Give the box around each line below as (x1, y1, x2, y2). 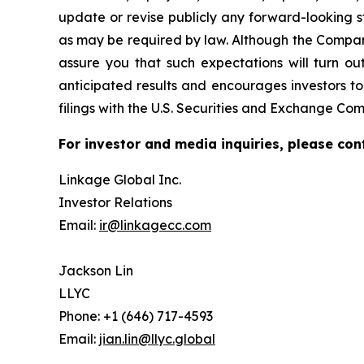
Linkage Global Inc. (58, 171, 181, 188)
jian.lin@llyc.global (99, 330, 215, 347)
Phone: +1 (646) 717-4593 (58, 307, 213, 324)
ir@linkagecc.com (99, 216, 211, 233)
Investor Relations (58, 193, 172, 210)
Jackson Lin (58, 262, 133, 279)
